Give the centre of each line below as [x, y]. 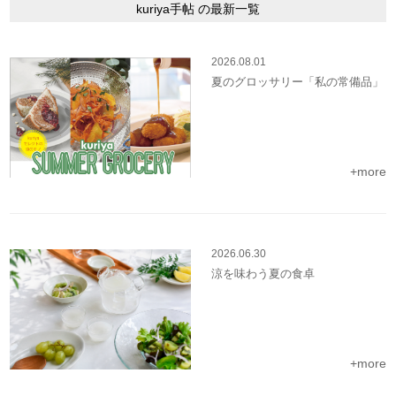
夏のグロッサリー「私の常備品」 [297, 82]
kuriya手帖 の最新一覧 [198, 9]
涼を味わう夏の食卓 [263, 274]
